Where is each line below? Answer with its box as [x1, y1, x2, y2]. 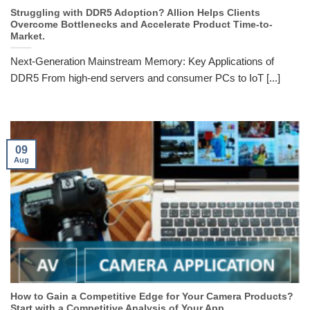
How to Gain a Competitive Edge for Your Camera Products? [10, 291, 293, 302]
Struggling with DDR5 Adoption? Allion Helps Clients [10, 8, 260, 19]
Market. [10, 31, 45, 42]
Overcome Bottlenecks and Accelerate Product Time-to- [10, 19, 273, 30]
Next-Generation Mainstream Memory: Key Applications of [10, 55, 274, 67]
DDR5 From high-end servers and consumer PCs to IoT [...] [10, 71, 280, 84]
